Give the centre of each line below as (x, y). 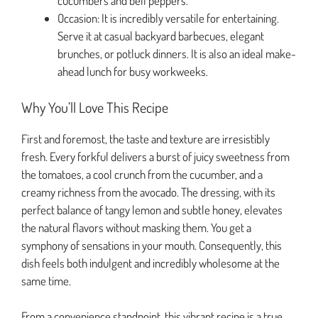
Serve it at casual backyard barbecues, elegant (161, 36)
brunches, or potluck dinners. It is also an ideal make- (177, 54)
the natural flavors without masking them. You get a (136, 227)
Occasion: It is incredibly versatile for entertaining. (168, 18)
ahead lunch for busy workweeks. (133, 72)
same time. (46, 280)
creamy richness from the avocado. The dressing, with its (148, 192)
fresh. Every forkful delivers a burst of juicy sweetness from (155, 156)
